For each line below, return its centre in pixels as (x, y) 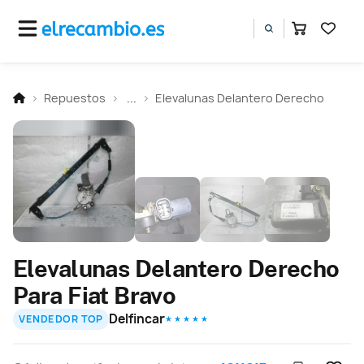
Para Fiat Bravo (95, 295)
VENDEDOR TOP (61, 319)
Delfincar (137, 318)
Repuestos (75, 97)
